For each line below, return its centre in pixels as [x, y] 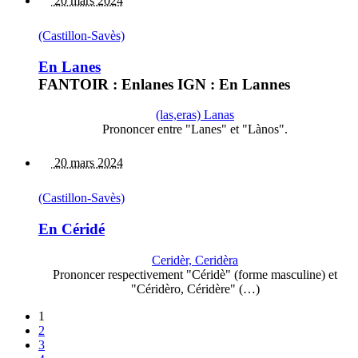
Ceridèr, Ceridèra [195, 260]
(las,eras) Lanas [195, 115]
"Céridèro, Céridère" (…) [195, 288]
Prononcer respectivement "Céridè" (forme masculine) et [195, 274]
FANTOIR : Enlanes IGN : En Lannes [164, 84]
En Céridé [72, 229]
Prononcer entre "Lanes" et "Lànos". [195, 129]
